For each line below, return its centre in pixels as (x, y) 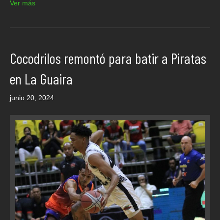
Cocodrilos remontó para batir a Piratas (108, 58)
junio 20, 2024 (32, 97)
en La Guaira (41, 78)
